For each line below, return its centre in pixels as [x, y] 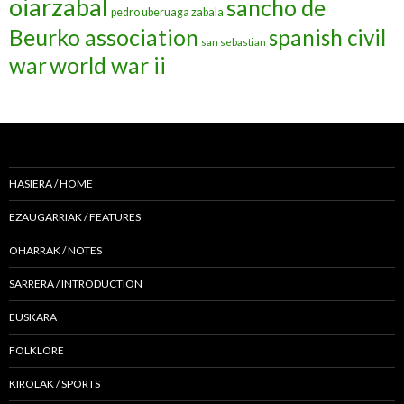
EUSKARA [33, 317]
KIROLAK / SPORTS [55, 384]
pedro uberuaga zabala [167, 13]
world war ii [108, 66]
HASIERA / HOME [51, 184]
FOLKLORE [37, 351]
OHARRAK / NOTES [55, 251]
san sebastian [234, 42]
